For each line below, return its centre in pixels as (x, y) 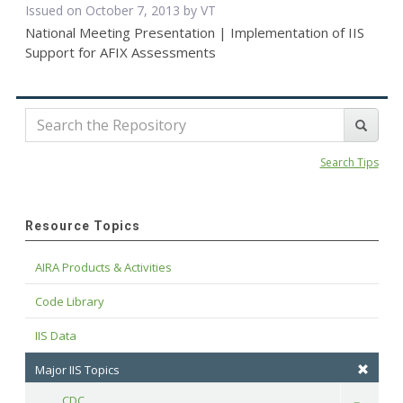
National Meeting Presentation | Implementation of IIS (194, 33)
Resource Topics (82, 226)
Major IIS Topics (77, 370)
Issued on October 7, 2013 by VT (120, 11)
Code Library (69, 302)
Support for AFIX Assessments (120, 53)
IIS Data (55, 336)
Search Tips (349, 163)
